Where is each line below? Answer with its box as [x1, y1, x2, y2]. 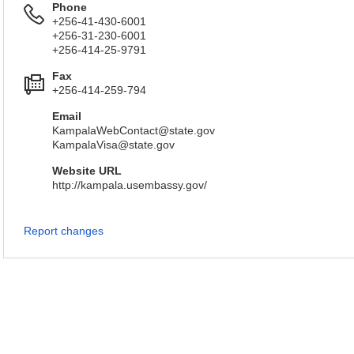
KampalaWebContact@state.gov [52, 124, 215, 137]
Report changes [24, 224, 104, 237]
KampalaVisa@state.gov [52, 138, 175, 151]
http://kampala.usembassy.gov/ [52, 179, 207, 191]
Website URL [52, 164, 122, 177]
